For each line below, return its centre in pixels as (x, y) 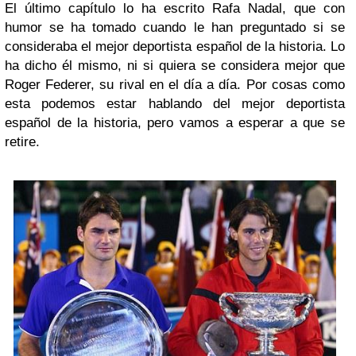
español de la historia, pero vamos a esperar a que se (175, 123)
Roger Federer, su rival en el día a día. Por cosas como (175, 85)
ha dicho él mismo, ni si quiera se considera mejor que (175, 66)
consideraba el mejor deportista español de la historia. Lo (175, 46)
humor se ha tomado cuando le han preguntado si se (175, 27)
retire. (22, 142)
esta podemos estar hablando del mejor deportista (175, 104)
